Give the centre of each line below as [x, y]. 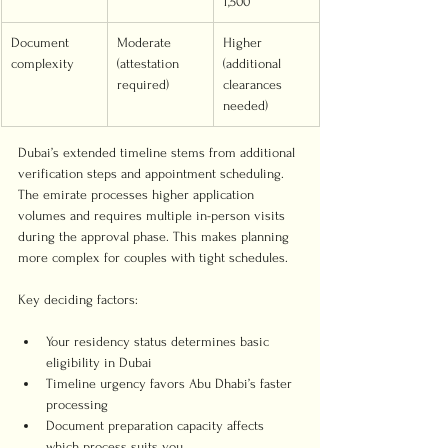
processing [77, 404]
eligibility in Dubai [99, 362]
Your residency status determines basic [159, 341]
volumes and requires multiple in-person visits [153, 215]
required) [143, 84]
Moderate [146, 42]
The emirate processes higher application [138, 194]
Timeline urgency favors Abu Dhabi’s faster [171, 383]
